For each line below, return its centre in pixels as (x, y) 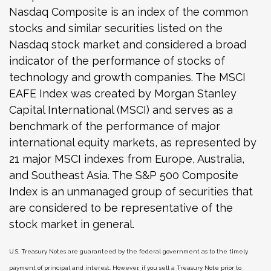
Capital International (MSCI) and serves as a (121, 110)
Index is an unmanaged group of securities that (131, 191)
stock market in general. (72, 224)
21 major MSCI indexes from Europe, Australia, (127, 159)
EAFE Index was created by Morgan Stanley (123, 93)
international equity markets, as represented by (133, 142)
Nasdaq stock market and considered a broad (128, 44)
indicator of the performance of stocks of (117, 61)
